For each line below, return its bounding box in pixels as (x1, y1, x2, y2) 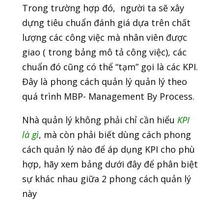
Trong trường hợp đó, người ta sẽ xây (22, 2, 184, 14)
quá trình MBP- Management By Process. (22, 90, 194, 103)
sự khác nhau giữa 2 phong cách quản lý (22, 173, 191, 185)
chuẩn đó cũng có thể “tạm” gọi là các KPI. (22, 61, 198, 73)
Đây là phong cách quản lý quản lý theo (22, 76, 187, 88)
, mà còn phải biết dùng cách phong (38, 129, 191, 141)
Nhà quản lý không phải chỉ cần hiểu (22, 114, 177, 126)
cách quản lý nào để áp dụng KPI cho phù (22, 143, 195, 156)
